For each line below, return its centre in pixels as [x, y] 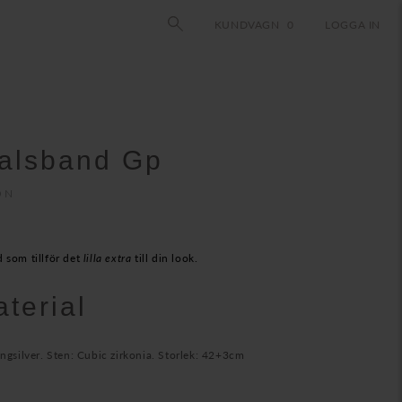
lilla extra [107, 258]
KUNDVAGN [247, 25]
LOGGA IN [353, 25]
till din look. [165, 258]
